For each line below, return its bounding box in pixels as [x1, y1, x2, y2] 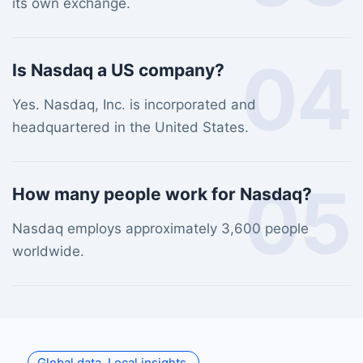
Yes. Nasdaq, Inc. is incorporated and [12, 96, 256, 113]
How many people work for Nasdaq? [12, 184, 312, 204]
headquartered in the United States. [12, 119, 249, 135]
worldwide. [12, 243, 84, 259]
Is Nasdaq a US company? [12, 60, 224, 80]
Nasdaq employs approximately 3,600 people [12, 220, 309, 237]
